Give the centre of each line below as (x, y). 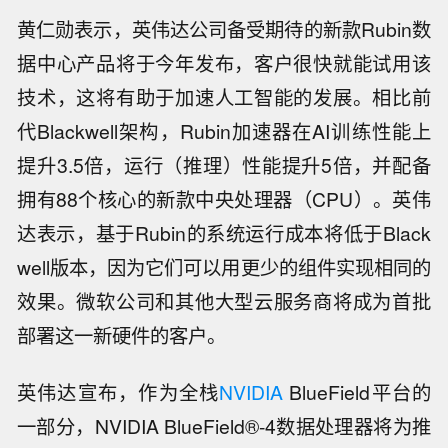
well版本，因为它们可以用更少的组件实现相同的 (224, 266)
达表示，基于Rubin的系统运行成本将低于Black (224, 232)
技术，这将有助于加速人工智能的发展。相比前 (224, 96)
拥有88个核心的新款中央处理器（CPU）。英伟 (224, 198)
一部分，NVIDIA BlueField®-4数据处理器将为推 (224, 425)
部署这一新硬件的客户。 (122, 334)
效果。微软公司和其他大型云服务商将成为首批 (224, 300)
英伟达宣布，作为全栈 (118, 391)
